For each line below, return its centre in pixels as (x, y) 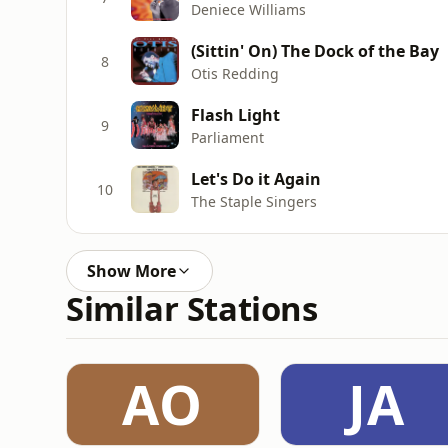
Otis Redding (235, 73)
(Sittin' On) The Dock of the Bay (315, 50)
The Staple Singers (254, 201)
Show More (131, 271)
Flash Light (235, 114)
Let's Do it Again (256, 178)
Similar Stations (192, 308)
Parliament (227, 137)
